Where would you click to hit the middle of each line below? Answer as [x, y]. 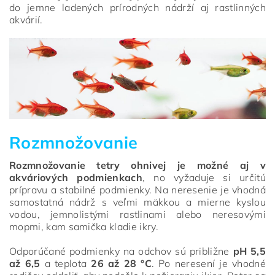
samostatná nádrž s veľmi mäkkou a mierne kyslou [137, 202]
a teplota [66, 263]
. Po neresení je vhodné [208, 263]
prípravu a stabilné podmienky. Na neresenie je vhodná [137, 189]
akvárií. [26, 19]
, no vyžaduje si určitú [204, 177]
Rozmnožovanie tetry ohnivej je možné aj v [137, 165]
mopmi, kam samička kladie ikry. [84, 226]
